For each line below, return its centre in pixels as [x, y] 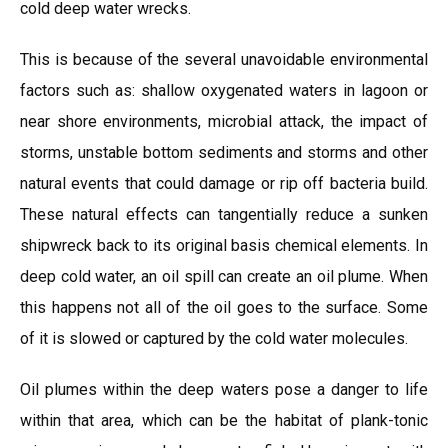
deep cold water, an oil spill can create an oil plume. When [224, 276]
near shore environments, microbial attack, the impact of [224, 121]
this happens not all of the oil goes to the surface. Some [224, 307]
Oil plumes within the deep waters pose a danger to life [224, 389]
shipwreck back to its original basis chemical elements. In [224, 245]
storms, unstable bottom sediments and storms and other [224, 152]
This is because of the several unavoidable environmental [224, 59]
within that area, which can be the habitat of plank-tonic [224, 420]
